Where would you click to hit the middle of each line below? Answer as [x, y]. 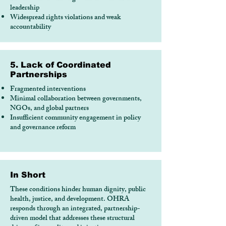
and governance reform [43, 128]
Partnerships [39, 74]
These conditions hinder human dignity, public [78, 190]
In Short [28, 175]
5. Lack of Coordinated [61, 65]
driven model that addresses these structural [72, 219]
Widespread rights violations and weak [65, 18]
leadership [25, 8]
